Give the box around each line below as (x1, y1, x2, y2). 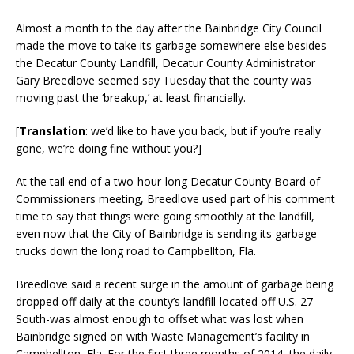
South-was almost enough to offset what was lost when (16, 311, 303, 326)
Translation (19, 122, 85, 138)
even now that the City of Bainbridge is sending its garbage (16, 225, 317, 241)
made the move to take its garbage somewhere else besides (16, 37, 326, 53)
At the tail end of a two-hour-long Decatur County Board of (16, 173, 320, 189)
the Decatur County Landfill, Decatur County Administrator (16, 55, 315, 70)
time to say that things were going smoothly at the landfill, (16, 208, 314, 224)
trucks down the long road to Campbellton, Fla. (16, 243, 256, 258)
